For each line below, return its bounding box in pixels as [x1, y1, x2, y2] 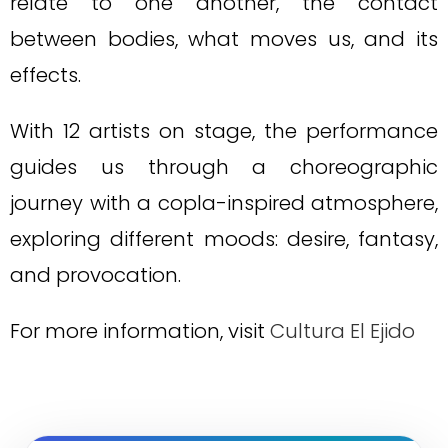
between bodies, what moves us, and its [10, 25, 438, 54]
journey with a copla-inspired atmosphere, [10, 189, 438, 218]
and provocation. [10, 261, 181, 290]
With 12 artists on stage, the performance [10, 117, 438, 146]
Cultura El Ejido [270, 317, 415, 346]
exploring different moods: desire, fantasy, [10, 225, 438, 254]
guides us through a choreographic [10, 153, 438, 182]
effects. [10, 61, 81, 90]
